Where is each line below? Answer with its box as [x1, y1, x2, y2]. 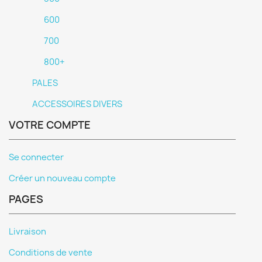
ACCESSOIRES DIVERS [32, 98, 122, 110]
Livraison [9, 226, 46, 237]
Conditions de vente [9, 247, 92, 258]
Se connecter [9, 151, 64, 163]
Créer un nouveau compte [9, 173, 116, 184]
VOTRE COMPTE [9, 118, 91, 132]
